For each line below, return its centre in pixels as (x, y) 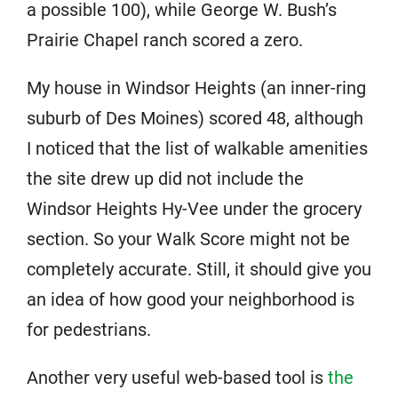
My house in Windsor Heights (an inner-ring (196, 88)
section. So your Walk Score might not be (188, 239)
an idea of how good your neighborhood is (191, 299)
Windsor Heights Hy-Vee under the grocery (194, 209)
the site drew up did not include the (165, 179)
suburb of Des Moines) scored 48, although (195, 118)
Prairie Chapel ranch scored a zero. (165, 40)
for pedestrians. (89, 330)
